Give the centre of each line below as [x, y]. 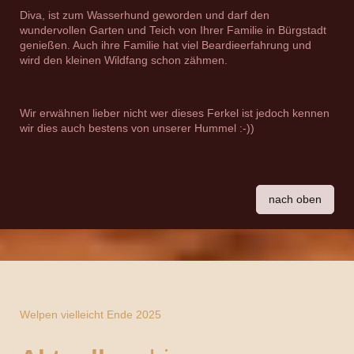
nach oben [295, 200]
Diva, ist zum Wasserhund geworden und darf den [145, 15]
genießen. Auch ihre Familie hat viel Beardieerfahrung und [166, 45]
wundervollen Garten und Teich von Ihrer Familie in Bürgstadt [173, 30]
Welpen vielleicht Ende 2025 [90, 315]
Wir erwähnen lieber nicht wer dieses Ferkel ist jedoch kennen [175, 113]
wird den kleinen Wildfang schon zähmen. [124, 60]
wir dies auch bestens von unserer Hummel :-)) [137, 128]
